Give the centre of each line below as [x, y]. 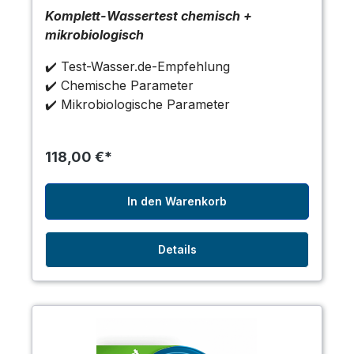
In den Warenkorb [177, 201]
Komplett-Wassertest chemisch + [149, 16]
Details [177, 250]
